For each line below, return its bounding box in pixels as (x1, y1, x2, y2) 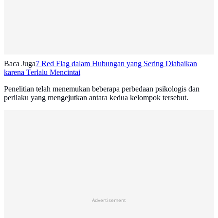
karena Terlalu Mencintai (4, 68, 80, 77)
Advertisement (92, 197, 126, 204)
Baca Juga (4, 59, 36, 68)
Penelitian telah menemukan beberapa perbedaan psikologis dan (4, 85, 200, 93)
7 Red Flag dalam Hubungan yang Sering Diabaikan (36, 59, 197, 68)
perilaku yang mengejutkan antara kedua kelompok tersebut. (4, 93, 188, 102)
